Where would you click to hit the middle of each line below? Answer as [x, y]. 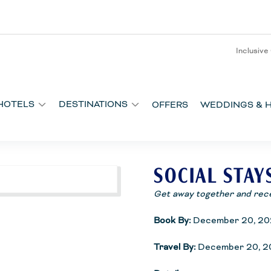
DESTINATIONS [93, 104]
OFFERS [170, 105]
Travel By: [175, 247]
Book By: [172, 220]
